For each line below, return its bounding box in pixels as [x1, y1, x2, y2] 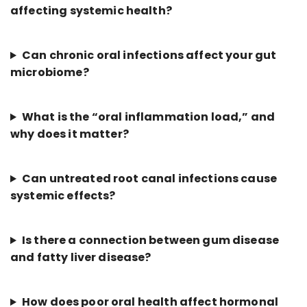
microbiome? [10, 64, 89, 81]
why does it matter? [10, 126, 129, 143]
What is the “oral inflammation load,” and [21, 109, 275, 125]
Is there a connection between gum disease [21, 232, 280, 249]
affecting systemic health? [10, 3, 172, 19]
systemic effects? [10, 188, 116, 204]
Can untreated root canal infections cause [21, 171, 278, 187]
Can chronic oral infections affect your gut [21, 47, 277, 64]
